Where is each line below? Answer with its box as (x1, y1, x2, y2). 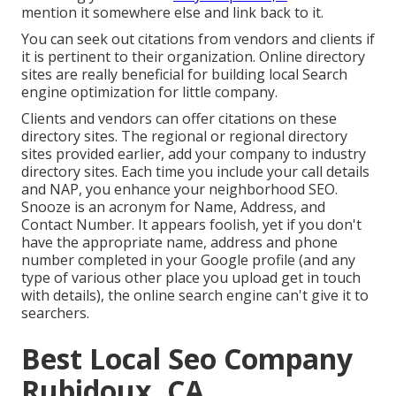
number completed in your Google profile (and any (21, 250, 355, 270)
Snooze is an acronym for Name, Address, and (21, 197, 325, 217)
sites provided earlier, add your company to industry (21, 144, 366, 164)
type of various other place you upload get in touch (21, 268, 361, 288)
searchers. (21, 303, 89, 324)
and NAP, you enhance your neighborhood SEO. (21, 179, 338, 200)
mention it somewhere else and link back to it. (21, 3, 324, 23)
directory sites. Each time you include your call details (21, 162, 369, 182)
